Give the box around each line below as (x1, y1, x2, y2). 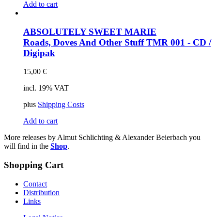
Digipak (23, 47, 55, 58)
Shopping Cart (4, 160, 63, 170)
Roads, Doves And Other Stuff (23, 37, 146, 47)
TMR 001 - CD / (146, 37, 211, 47)
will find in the (4, 142, 50, 151)
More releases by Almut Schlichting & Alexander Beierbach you (4, 133, 201, 142)
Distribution (23, 188, 60, 197)
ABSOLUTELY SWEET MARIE (23, 26, 156, 37)
